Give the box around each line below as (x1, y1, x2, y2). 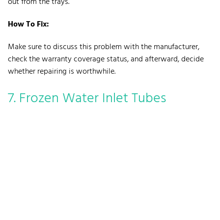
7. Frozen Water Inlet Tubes (8, 87, 166, 110)
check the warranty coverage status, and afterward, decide (8, 53, 204, 66)
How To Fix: (8, 18, 49, 31)
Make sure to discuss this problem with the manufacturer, (8, 40, 199, 54)
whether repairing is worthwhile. (8, 65, 115, 78)
